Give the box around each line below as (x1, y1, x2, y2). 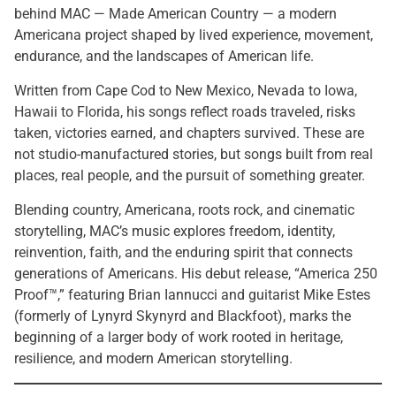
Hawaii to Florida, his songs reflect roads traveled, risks (14, 103, 355, 120)
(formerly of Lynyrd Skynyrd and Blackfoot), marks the (14, 308, 351, 324)
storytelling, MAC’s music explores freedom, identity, (14, 223, 335, 240)
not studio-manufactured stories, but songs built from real (14, 146, 373, 163)
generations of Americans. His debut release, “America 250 (14, 265, 377, 282)
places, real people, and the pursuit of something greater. (14, 167, 365, 184)
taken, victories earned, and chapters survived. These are (14, 125, 364, 141)
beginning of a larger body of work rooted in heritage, (14, 329, 343, 346)
